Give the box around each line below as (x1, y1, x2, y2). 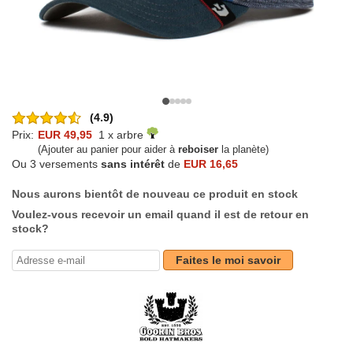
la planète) (218, 143, 269, 156)
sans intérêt (101, 158, 165, 171)
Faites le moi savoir (176, 254, 281, 267)
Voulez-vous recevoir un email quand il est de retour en (12, 208, 309, 221)
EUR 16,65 (184, 158, 238, 171)
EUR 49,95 (38, 128, 92, 142)
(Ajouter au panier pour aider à (38, 143, 178, 156)
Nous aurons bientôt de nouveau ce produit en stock (12, 188, 298, 201)
